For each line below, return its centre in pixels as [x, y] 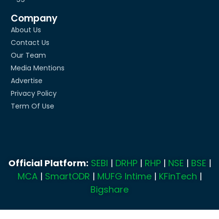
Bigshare [109, 190]
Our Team [29, 55]
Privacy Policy [34, 93]
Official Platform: [48, 163]
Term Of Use [33, 106]
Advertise [27, 80]
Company [34, 18]
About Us [26, 30]
